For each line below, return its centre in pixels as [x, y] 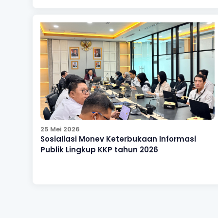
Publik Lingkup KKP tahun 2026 [99, 149]
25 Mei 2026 [60, 129]
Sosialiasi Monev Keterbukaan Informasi [118, 139]
